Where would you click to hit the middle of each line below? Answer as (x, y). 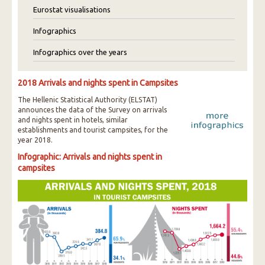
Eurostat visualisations (72, 9)
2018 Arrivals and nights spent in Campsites (98, 83)
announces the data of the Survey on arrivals (92, 110)
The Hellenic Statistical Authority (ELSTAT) (88, 100)
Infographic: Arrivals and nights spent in (90, 157)
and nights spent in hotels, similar (73, 120)
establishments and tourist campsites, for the (93, 130)
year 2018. (35, 140)
